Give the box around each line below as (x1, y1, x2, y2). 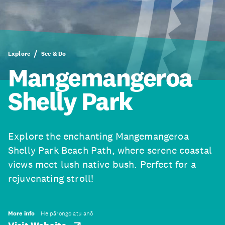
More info (8, 209, 35, 217)
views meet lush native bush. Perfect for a (8, 158, 196, 170)
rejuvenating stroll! (8, 172, 94, 184)
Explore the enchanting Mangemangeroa (8, 130, 189, 142)
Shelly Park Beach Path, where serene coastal (8, 144, 212, 156)
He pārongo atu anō (40, 209, 93, 217)
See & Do (41, 50, 66, 58)
